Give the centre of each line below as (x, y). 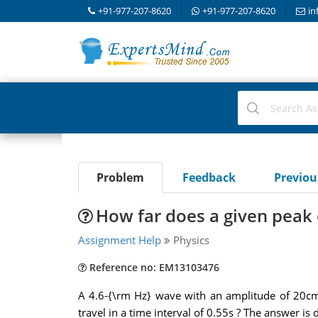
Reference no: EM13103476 (153, 267)
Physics (190, 240)
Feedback (209, 177)
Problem (120, 177)
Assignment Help (119, 240)
